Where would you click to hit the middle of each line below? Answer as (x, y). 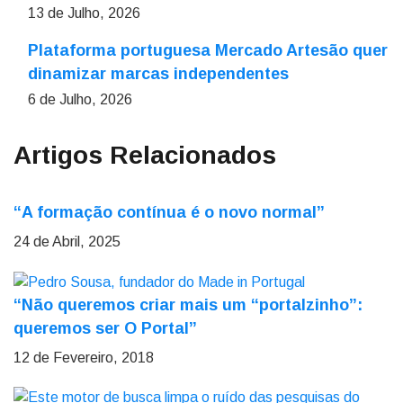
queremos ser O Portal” (105, 328)
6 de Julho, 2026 (80, 99)
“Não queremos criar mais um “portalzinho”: (188, 304)
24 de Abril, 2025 (67, 242)
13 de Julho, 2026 (84, 13)
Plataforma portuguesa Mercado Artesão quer (208, 50)
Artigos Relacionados (145, 155)
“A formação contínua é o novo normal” (169, 212)
